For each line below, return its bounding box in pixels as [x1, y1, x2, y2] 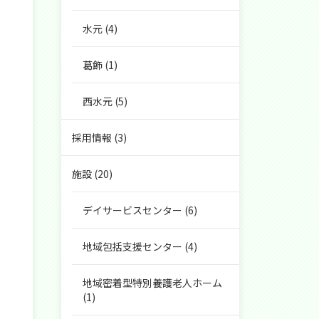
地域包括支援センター [83, 239, 182, 253]
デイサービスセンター [83, 203, 182, 217]
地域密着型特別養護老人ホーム [83, 276, 222, 290]
